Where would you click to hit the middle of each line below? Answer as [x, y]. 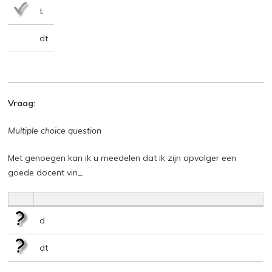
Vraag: [22, 103]
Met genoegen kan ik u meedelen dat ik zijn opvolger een [122, 158]
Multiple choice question [55, 130]
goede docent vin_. [46, 172]
